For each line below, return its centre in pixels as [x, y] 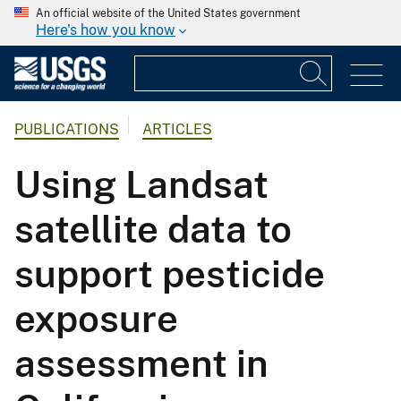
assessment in [141, 363]
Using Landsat [141, 184]
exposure [96, 319]
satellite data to [153, 229]
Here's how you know [106, 30]
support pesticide [170, 274]
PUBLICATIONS [67, 130]
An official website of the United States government [168, 13]
